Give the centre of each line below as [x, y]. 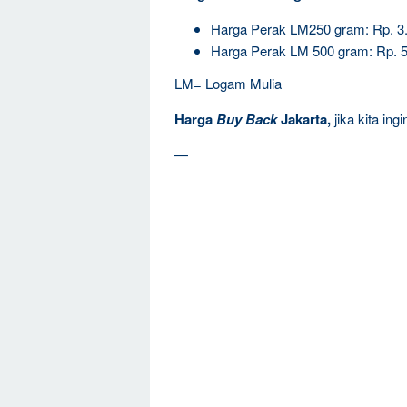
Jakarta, [304, 119]
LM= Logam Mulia [228, 83]
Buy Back [247, 119]
